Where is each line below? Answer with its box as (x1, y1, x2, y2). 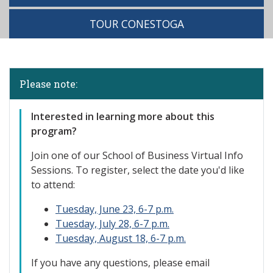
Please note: (19, 77, 77, 90)
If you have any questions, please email (31, 256, 210, 269)
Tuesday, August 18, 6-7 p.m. (55, 232, 186, 245)
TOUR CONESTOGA (89, 16, 184, 31)
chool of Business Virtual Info (108, 149, 243, 162)
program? (31, 124, 77, 138)
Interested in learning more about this (31, 110, 214, 123)
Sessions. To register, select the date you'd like (31, 163, 244, 177)
